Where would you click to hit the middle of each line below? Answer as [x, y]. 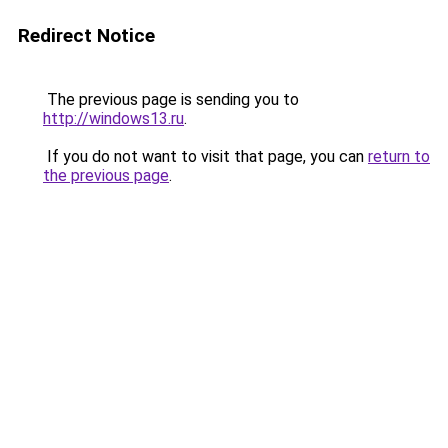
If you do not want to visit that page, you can [205, 156]
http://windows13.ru [113, 118]
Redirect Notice [86, 35]
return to [399, 156]
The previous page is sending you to [171, 99]
